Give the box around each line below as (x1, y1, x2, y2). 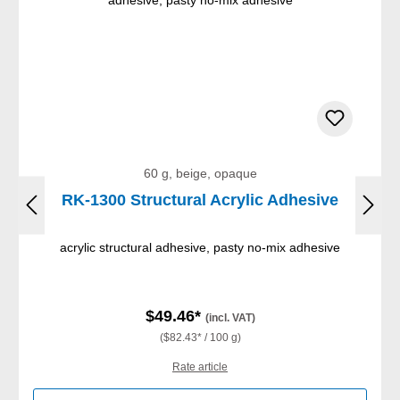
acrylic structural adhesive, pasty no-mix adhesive (60, 239, 340, 254)
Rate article (172, 360, 228, 373)
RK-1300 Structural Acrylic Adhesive (62, 190, 338, 209)
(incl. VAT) (204, 311, 255, 324)
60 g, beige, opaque (143, 165, 257, 180)
